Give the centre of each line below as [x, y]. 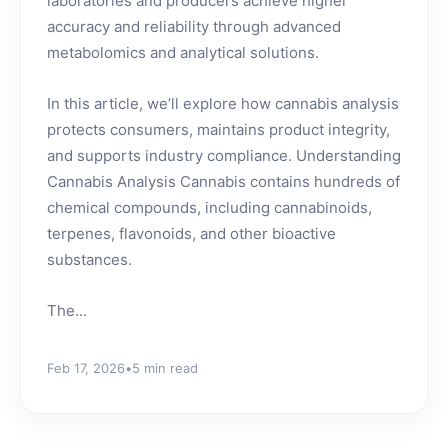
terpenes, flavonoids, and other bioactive [191, 233]
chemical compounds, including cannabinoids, [209, 207]
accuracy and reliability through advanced [194, 26]
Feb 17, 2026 [86, 368]
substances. [89, 259]
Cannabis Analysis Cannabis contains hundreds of [223, 181]
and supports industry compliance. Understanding [224, 155]
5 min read [165, 368]
